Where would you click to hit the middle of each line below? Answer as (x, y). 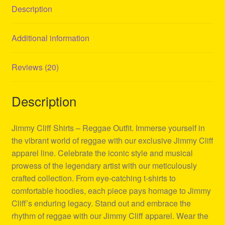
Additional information (50, 38)
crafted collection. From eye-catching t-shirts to (93, 178)
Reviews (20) (35, 67)
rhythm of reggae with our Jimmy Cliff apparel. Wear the (110, 216)
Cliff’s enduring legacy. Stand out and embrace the (101, 203)
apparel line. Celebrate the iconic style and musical (102, 153)
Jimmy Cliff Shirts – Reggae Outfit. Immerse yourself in (108, 128)
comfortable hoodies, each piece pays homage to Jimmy (111, 191)
